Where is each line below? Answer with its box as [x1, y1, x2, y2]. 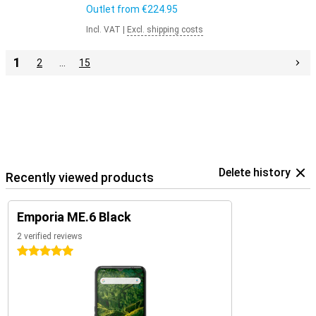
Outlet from [86, 4, 142, 15]
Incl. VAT [86, 25, 121, 35]
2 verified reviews [17, 231, 83, 241]
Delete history [219, 166, 291, 179]
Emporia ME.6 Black [17, 209, 131, 224]
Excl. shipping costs [127, 25, 203, 35]
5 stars [17, 245, 49, 257]
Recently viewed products [6, 170, 154, 185]
